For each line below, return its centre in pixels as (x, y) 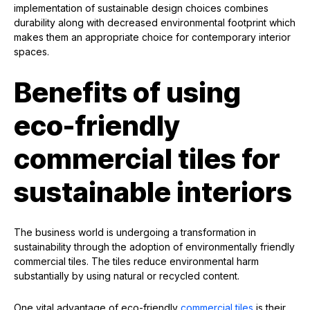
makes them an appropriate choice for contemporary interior (152, 37)
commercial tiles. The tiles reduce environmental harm (136, 262)
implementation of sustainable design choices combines (141, 8)
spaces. (31, 52)
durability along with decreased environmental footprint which (155, 23)
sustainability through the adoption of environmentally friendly (154, 247)
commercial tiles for (147, 159)
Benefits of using (127, 93)
